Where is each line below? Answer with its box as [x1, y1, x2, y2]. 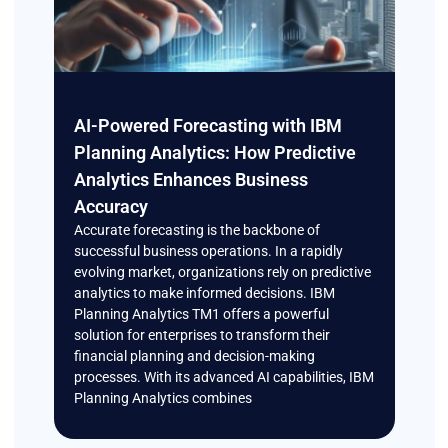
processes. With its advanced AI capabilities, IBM [73, 368, 374, 385]
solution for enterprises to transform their [73, 326, 330, 343]
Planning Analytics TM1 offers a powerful [73, 305, 329, 322]
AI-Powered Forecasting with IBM [73, 114, 342, 136]
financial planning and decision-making [73, 347, 315, 364]
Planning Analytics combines [73, 389, 252, 406]
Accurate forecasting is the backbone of [73, 221, 320, 238]
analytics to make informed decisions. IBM [73, 284, 335, 301]
